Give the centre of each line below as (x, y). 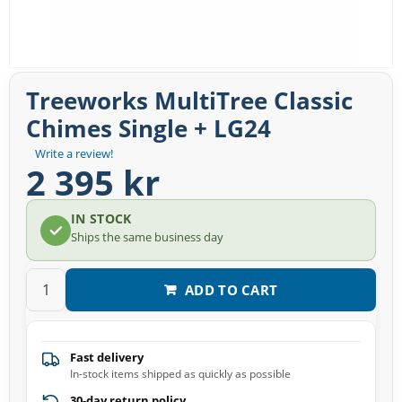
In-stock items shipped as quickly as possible (180, 374)
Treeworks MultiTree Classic (189, 101)
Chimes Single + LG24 (149, 129)
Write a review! (74, 154)
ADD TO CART (232, 289)
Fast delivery (107, 358)
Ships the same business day (147, 237)
